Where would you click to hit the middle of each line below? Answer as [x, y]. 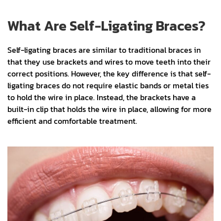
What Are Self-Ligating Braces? [106, 25]
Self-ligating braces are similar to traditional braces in [104, 50]
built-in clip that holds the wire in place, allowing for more [110, 109]
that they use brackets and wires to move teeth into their [109, 61]
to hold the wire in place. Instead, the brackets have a [102, 97]
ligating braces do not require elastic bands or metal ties [108, 85]
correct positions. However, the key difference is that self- [109, 73]
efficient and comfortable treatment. [72, 121]
